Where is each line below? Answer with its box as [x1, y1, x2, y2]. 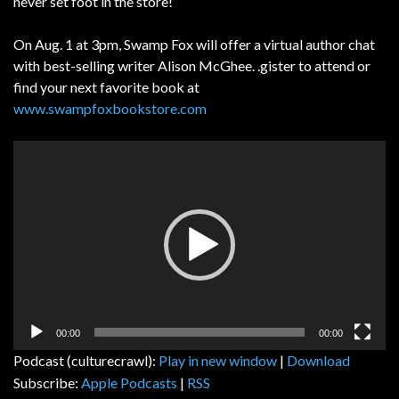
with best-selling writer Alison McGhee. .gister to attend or [13, 56, 370, 74]
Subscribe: [13, 373, 81, 391]
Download [287, 351, 350, 369]
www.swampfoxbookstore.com [13, 99, 207, 117]
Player [12, 162, 52, 180]
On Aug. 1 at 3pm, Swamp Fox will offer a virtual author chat [13, 35, 375, 53]
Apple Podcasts [81, 373, 177, 391]
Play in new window [159, 351, 277, 369]
